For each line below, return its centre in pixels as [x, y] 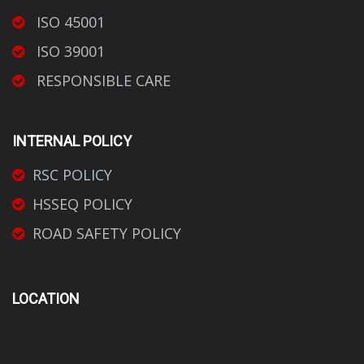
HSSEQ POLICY [82, 204]
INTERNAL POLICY [72, 141]
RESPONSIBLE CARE [102, 81]
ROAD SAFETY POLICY [107, 234]
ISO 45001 [69, 22]
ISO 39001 [69, 52]
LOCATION [46, 299]
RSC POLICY [72, 175]
